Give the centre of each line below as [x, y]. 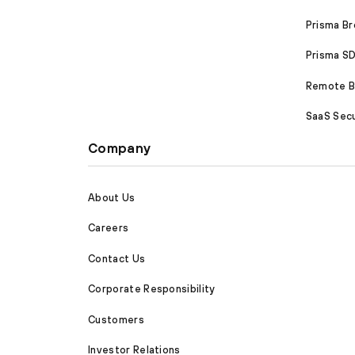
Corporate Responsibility [152, 289]
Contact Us [117, 258]
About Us [112, 197]
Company [120, 149]
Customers [116, 319]
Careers [109, 228]
